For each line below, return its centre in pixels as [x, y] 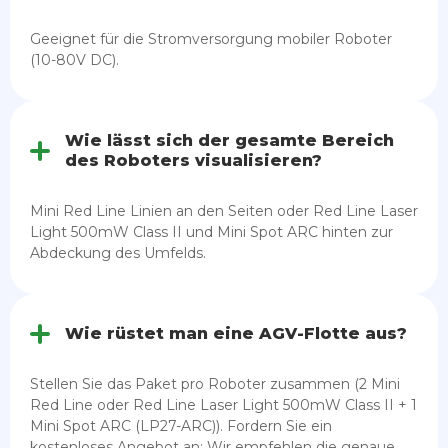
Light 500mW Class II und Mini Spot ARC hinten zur [211, 231]
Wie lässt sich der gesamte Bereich [229, 140]
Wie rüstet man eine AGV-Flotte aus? [236, 333]
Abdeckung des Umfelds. [118, 252]
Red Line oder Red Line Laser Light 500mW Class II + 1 [223, 404]
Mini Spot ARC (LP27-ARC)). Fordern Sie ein [181, 425]
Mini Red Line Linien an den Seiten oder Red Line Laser [224, 210]
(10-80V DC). [74, 59]
